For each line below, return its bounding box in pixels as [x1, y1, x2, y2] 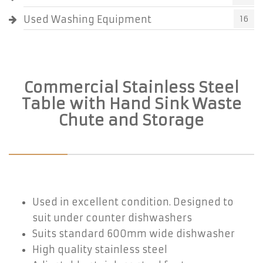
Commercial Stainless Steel [24, 78, 239, 97]
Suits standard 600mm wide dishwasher [32, 228, 235, 240]
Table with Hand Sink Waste [21, 95, 242, 113]
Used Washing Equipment [23, 14, 151, 25]
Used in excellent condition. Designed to [32, 196, 234, 208]
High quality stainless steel [32, 244, 167, 255]
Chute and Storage [59, 111, 204, 130]
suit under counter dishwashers [32, 212, 192, 224]
